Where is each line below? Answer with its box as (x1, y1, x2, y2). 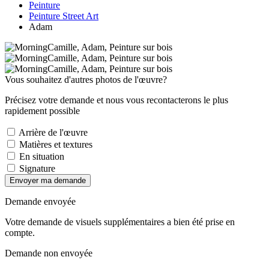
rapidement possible (5, 105, 80, 116)
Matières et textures (17, 139, 92, 150)
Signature (17, 163, 55, 174)
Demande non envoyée (5, 247, 92, 258)
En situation (17, 151, 64, 162)
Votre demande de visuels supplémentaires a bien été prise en (5, 216, 235, 227)
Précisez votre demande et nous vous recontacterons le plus (5, 94, 228, 105)
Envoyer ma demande (10, 175, 86, 185)
